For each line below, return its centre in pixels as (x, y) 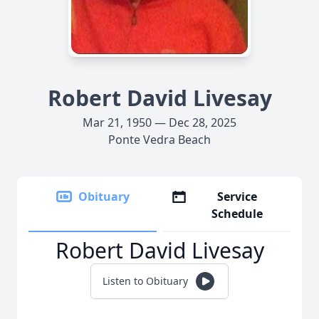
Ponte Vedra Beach (159, 140)
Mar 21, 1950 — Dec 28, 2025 (159, 122)
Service (237, 197)
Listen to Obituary (145, 281)
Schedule (237, 214)
